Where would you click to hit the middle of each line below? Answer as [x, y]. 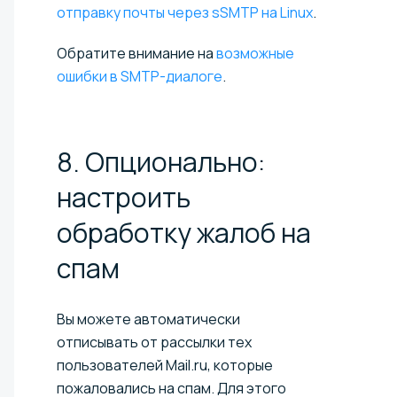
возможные [255, 53]
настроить [124, 197]
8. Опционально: [161, 161]
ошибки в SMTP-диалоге [140, 76]
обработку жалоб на [184, 232]
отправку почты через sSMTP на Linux [185, 12]
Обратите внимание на [136, 53]
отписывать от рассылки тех [154, 342]
